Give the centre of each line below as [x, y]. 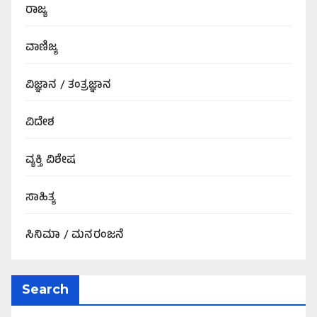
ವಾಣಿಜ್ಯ [42, 48]
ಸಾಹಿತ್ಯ [41, 198]
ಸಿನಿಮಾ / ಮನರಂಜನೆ [75, 236]
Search [45, 290]
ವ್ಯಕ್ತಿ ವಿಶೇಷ [51, 161]
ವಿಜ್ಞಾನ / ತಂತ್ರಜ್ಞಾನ [68, 86]
